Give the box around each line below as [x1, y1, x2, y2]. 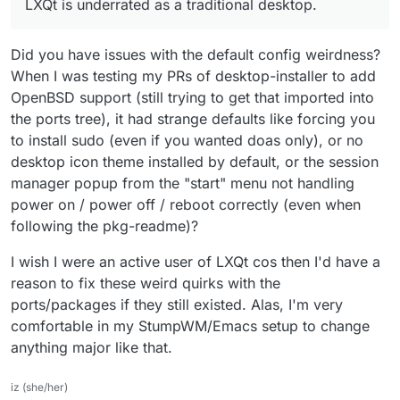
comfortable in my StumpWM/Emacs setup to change [11, 317, 370, 336]
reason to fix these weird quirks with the [11, 274, 280, 293]
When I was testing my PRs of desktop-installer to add [11, 67, 376, 86]
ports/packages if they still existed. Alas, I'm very [11, 296, 343, 314]
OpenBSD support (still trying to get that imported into [11, 88, 374, 107]
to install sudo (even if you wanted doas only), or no [11, 131, 363, 150]
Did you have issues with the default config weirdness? [11, 46, 380, 64]
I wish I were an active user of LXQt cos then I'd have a [11, 253, 380, 271]
